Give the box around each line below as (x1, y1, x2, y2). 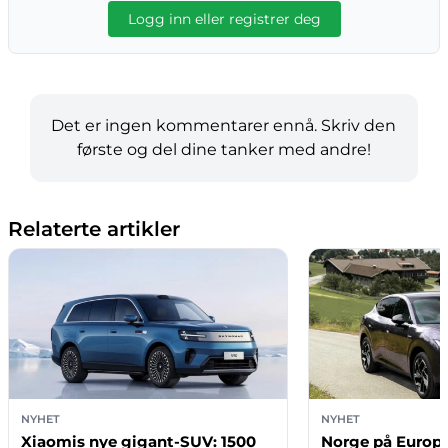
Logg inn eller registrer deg (127, 10, 321, 28)
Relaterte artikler (8, 217, 180, 241)
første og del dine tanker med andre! (76, 140, 371, 159)
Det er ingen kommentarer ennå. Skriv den (51, 116, 397, 135)
